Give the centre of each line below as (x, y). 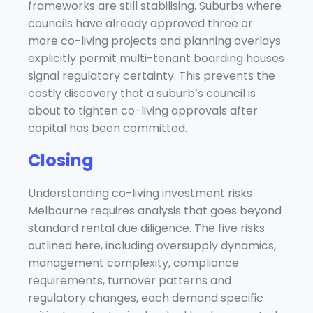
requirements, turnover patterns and (130, 280)
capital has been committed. (108, 128)
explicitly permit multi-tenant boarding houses (156, 58)
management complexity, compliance (133, 263)
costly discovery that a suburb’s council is (142, 93)
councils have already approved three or (140, 23)
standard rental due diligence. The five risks (146, 228)
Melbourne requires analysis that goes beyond (155, 210)
